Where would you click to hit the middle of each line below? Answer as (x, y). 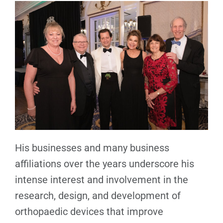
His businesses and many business (92, 148)
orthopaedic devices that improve (89, 211)
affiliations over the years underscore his (105, 164)
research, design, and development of (98, 195)
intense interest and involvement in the (102, 179)
